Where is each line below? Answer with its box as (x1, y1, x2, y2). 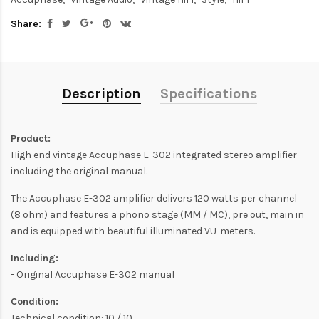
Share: (11, 17, 41, 30)
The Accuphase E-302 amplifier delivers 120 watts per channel (11, 192, 297, 205)
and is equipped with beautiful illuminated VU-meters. (11, 225, 255, 238)
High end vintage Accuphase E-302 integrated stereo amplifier (11, 149, 297, 162)
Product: (11, 132, 51, 145)
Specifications (160, 85, 257, 103)
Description (62, 85, 141, 103)
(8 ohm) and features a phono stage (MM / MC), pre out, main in (11, 209, 304, 221)
